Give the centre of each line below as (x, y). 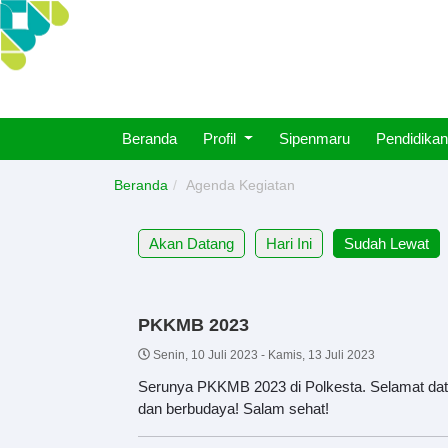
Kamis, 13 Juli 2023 (321, 354)
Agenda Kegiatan (240, 185)
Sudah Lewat (386, 243)
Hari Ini (289, 243)
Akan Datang (191, 243)
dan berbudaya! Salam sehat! (233, 408)
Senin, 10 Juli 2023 (205, 354)
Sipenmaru (314, 138)
